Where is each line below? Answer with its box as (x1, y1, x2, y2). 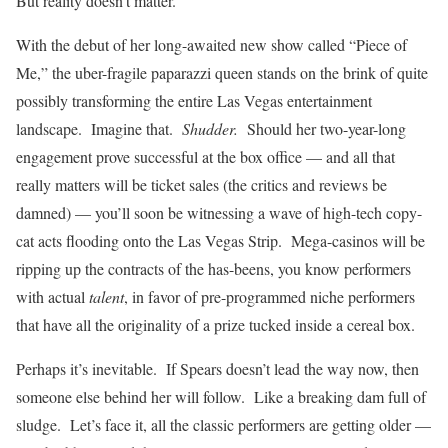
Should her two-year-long (238, 117, 406, 139)
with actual (16, 285, 85, 307)
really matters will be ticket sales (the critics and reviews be (16, 173, 387, 195)
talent (85, 285, 124, 307)
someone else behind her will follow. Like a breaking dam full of (16, 385, 426, 407)
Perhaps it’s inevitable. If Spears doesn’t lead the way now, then (16, 357, 419, 379)
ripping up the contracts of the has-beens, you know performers (16, 257, 411, 279)
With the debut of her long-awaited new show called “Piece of (16, 33, 407, 55)
